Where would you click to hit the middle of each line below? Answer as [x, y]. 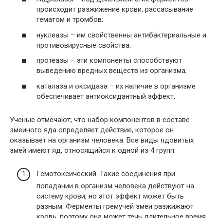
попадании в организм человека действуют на [115, 186]
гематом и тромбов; [70, 20]
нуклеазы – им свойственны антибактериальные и [121, 35]
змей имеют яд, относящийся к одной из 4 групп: [93, 150]
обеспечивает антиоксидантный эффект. [106, 96]
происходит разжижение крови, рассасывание [115, 9]
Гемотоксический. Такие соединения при [106, 174]
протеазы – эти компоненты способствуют [109, 61]
